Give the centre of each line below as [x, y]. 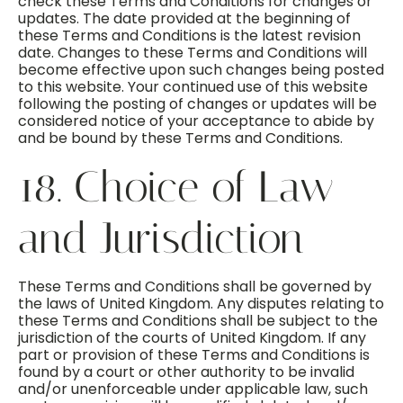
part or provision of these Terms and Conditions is [194, 355]
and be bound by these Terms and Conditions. [180, 138]
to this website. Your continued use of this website [193, 87]
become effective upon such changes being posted [201, 70]
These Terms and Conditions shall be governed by [195, 287]
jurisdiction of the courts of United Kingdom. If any [192, 338]
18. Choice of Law [176, 187]
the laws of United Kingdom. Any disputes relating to [201, 304]
